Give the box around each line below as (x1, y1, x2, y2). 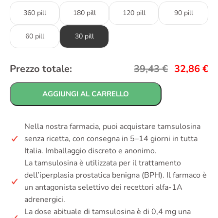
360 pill (23, 8, 46, 18)
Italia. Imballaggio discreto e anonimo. (24, 145, 157, 156)
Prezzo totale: (10, 62, 72, 75)
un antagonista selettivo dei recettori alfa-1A (24, 182, 182, 193)
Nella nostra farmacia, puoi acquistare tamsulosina (24, 121, 200, 132)
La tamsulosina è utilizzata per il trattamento (24, 157, 181, 168)
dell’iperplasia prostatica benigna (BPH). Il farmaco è (24, 169, 207, 181)
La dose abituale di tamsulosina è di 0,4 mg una (24, 206, 191, 217)
